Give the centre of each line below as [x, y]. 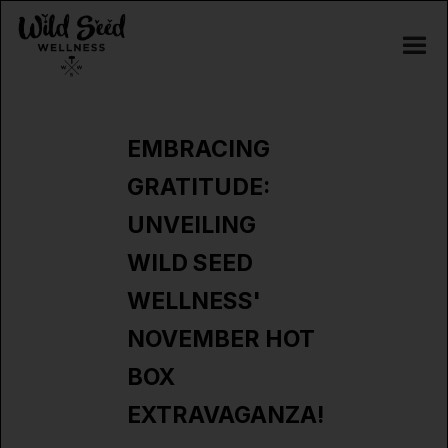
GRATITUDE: [198, 187]
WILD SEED [190, 263]
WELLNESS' [194, 301]
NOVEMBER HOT [221, 339]
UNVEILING [191, 225]
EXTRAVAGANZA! [225, 415]
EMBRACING [198, 149]
